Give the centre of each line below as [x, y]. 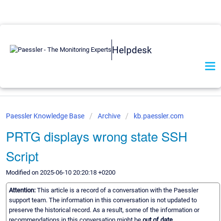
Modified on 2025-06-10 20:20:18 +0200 [61, 172]
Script [22, 156]
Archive [109, 116]
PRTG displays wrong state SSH [97, 136]
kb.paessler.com [159, 116]
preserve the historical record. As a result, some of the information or [104, 210]
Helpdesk [132, 50]
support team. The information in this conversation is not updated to [103, 200]
